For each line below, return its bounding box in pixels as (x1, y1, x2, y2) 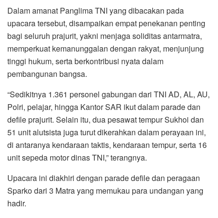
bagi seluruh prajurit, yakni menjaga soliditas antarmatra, (7, 30, 202, 41)
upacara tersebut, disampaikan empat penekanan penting (7, 17, 205, 29)
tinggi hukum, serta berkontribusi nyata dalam (7, 55, 163, 67)
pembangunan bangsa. (7, 68, 87, 79)
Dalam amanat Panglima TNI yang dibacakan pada (7, 4, 184, 16)
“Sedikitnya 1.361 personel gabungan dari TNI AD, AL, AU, (7, 88, 210, 100)
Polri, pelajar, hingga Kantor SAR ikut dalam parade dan (7, 101, 200, 112)
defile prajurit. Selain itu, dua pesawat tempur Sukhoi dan (7, 113, 204, 125)
